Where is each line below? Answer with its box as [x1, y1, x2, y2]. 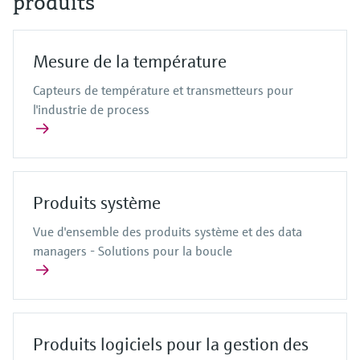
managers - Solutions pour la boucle [33, 243, 232, 260]
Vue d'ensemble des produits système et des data [33, 223, 302, 240]
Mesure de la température [33, 51, 227, 73]
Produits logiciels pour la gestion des [33, 333, 309, 356]
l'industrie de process [33, 101, 149, 118]
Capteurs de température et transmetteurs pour [33, 82, 293, 99]
